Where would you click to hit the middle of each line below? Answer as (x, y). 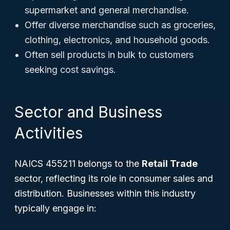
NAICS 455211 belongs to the (78, 164)
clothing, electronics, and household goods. (117, 40)
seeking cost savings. (70, 70)
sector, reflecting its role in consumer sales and (114, 178)
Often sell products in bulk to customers (109, 55)
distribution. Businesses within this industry (105, 193)
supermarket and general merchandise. (107, 10)
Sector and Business (88, 112)
